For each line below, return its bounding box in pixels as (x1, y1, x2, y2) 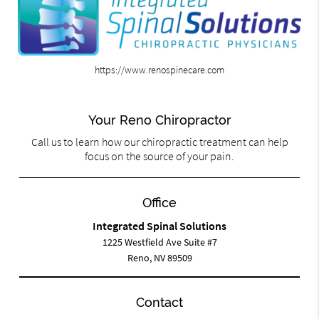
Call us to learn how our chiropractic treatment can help (31, 135, 288, 150)
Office (142, 195, 177, 211)
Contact (136, 295, 183, 310)
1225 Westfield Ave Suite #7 (102, 236, 217, 249)
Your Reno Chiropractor (88, 113, 231, 128)
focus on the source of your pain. (85, 149, 234, 164)
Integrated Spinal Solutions (93, 219, 226, 234)
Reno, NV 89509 (127, 251, 192, 265)
